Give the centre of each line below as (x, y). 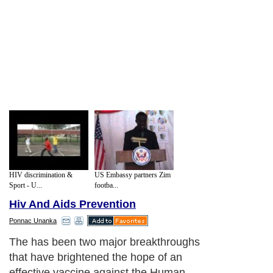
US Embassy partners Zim (133, 175)
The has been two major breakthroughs (105, 242)
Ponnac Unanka (33, 221)
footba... (106, 185)
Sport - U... (26, 185)
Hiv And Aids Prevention (73, 204)
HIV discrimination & (41, 175)
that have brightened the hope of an (96, 257)
